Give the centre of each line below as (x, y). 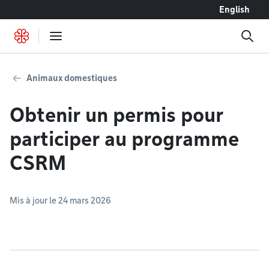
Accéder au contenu (49, 9)
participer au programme (124, 139)
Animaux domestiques (72, 78)
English (234, 10)
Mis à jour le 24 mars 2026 (60, 201)
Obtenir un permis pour (116, 115)
